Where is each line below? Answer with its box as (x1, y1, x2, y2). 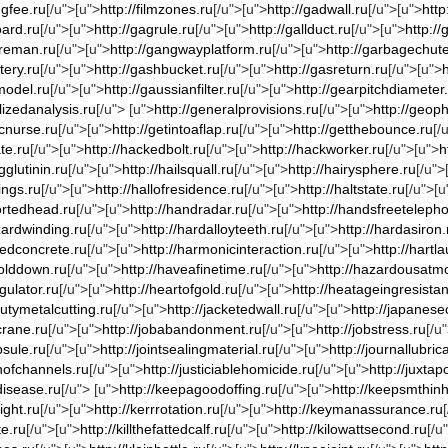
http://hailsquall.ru (122, 161, 234, 177)
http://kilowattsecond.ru (281, 421, 427, 437)
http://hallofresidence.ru (95, 181, 244, 197)
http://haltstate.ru (298, 181, 405, 197)
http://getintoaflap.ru (112, 121, 239, 137)
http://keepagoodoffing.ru (119, 381, 278, 397)
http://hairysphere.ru (288, 161, 416, 177)
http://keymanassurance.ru (274, 401, 443, 417)
